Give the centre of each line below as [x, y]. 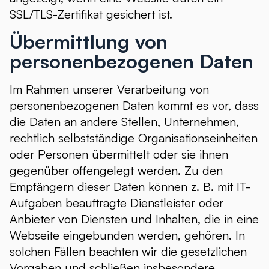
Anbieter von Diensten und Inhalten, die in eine [134, 219]
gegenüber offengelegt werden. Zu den [116, 170]
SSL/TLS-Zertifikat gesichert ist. [91, 14]
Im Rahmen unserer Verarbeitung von [109, 89]
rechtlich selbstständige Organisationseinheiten [134, 138]
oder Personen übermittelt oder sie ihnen [119, 154]
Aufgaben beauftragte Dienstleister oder [116, 203]
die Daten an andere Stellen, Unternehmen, [124, 122]
